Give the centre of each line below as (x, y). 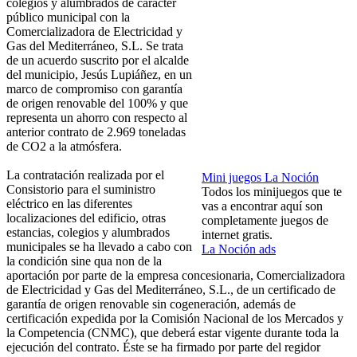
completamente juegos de (265, 221)
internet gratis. (237, 235)
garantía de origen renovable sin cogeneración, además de (151, 304)
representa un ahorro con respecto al (97, 118)
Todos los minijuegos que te (272, 192)
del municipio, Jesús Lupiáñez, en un (99, 75)
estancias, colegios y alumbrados (88, 233)
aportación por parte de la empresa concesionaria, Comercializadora (176, 276)
